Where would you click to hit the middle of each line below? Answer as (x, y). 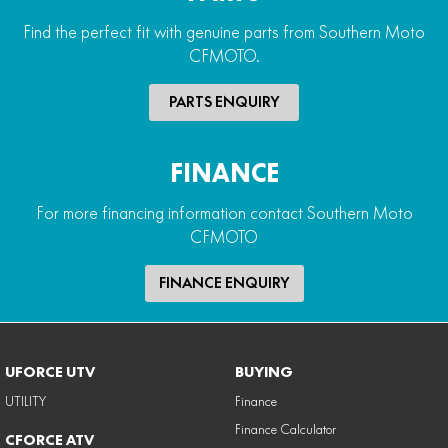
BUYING (263, 371)
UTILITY (25, 400)
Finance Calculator (285, 428)
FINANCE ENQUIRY (224, 282)
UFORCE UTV (50, 371)
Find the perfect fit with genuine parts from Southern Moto (224, 31)
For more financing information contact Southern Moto (224, 212)
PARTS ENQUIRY (224, 101)
